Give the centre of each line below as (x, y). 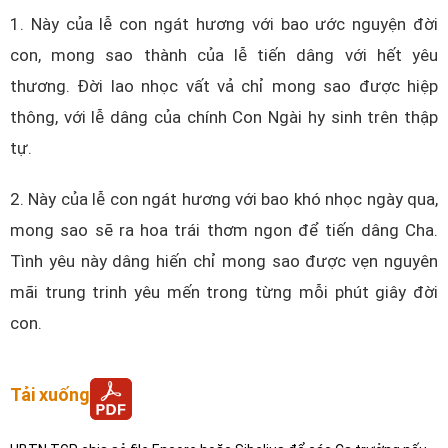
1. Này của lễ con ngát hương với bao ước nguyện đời (224, 23)
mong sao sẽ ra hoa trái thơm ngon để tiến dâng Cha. (224, 230)
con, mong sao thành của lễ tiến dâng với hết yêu (224, 54)
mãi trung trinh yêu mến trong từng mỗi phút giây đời (224, 292)
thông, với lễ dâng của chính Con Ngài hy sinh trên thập (224, 116)
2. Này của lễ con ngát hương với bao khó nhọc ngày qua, (224, 199)
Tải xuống (50, 394)
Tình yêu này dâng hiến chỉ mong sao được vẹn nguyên (224, 261)
